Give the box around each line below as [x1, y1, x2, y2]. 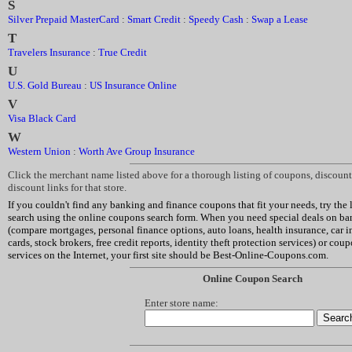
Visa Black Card [8, 112, 76, 124]
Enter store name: [144, 297, 218, 309]
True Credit [98, 46, 147, 58]
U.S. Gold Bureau [8, 79, 82, 91]
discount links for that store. [8, 181, 126, 193]
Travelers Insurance [8, 46, 90, 58]
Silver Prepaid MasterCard [8, 13, 119, 25]
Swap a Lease [251, 13, 308, 25]
